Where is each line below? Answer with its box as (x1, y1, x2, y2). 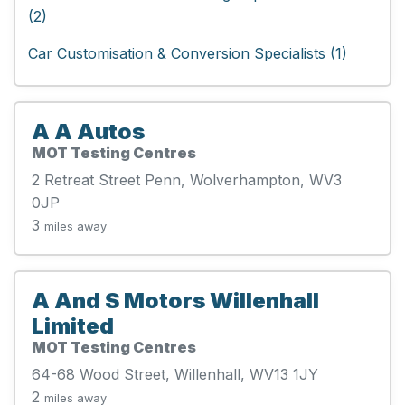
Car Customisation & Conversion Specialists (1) (28, 43, 347, 62)
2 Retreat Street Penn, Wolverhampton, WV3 (32, 170, 342, 189)
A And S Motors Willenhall (32, 287, 319, 314)
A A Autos (32, 118, 145, 145)
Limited (32, 312, 114, 339)
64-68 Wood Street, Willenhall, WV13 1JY (32, 364, 318, 383)
